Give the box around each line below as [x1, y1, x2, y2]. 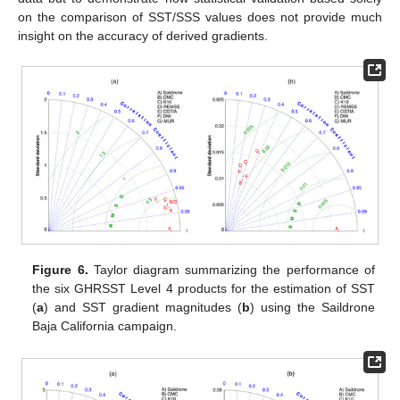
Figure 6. [32, 262, 88, 277]
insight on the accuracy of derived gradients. [18, 29, 268, 44]
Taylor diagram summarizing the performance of [87, 262, 375, 277]
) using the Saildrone [250, 299, 375, 314]
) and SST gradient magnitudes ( [44, 299, 243, 314]
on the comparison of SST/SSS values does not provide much [18, 10, 382, 25]
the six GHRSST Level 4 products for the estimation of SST [32, 280, 375, 296]
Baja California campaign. [32, 318, 178, 333]
